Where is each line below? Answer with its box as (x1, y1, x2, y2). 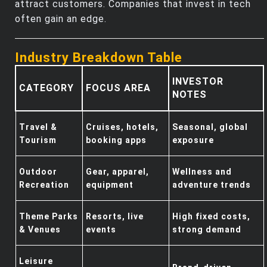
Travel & (19, 122, 57, 132)
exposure (172, 135, 214, 145)
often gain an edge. (15, 13, 107, 24)
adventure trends (172, 179, 251, 190)
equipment (86, 179, 133, 190)
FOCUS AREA (86, 82, 151, 94)
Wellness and (172, 166, 232, 176)
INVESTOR (172, 75, 223, 87)
